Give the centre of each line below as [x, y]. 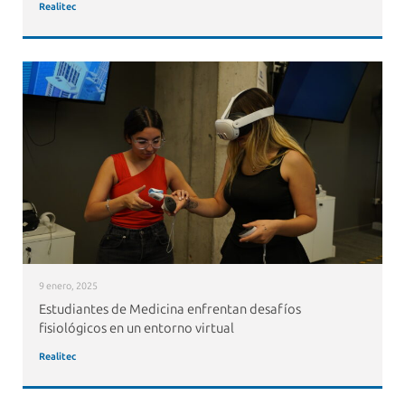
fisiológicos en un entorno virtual [136, 328]
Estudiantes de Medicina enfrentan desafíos [170, 309]
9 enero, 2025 [68, 287]
